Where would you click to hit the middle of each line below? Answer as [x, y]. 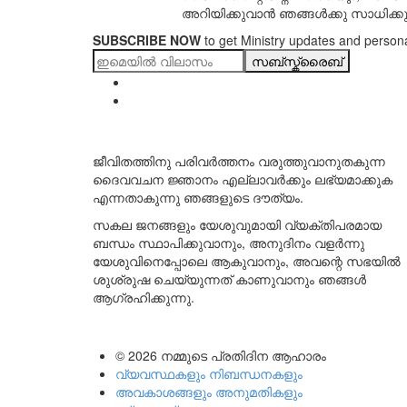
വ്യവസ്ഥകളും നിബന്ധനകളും [209, 373]
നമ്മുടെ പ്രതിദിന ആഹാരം [243, 355]
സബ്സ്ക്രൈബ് [297, 61]
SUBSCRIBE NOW [147, 40]
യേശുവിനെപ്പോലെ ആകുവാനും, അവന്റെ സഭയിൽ [247, 261]
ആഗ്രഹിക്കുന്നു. [144, 297]
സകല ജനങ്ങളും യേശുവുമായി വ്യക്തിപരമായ [237, 224]
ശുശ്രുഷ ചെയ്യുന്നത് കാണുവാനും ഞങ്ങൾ [229, 279]
